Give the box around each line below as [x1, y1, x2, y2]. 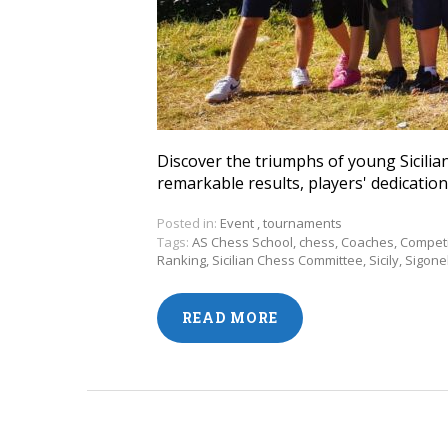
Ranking [157, 251, 206, 269]
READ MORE [182, 308, 278, 327]
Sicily [369, 251, 399, 269]
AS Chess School [192, 233, 293, 251]
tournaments [263, 214, 342, 232]
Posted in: [157, 214, 217, 232]
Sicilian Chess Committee [212, 251, 363, 269]
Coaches [341, 233, 394, 251]
